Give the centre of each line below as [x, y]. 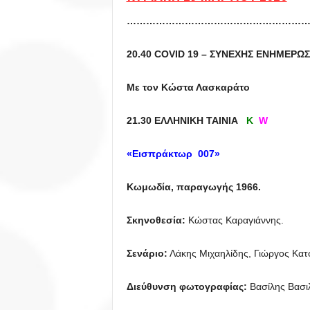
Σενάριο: [147, 253]
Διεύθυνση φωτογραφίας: [186, 286]
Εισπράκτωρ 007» [180, 154]
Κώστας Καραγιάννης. [234, 220]
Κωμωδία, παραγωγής [180, 187]
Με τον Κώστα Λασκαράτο [189, 87]
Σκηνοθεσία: [156, 220]
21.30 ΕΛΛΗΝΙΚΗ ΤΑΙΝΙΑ [185, 120]
